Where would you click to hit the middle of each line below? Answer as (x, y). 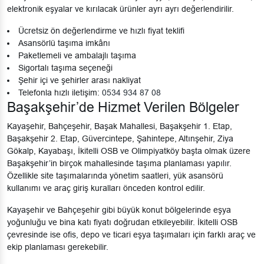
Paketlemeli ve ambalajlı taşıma (77, 56)
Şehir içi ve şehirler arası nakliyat (80, 80)
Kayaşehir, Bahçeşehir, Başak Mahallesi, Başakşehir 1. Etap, (120, 126)
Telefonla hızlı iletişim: (60, 93)
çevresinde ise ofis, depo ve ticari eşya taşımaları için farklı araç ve (131, 235)
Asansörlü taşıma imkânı (64, 43)
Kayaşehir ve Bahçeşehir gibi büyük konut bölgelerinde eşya (119, 210)
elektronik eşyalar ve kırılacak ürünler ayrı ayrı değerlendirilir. (121, 9)
